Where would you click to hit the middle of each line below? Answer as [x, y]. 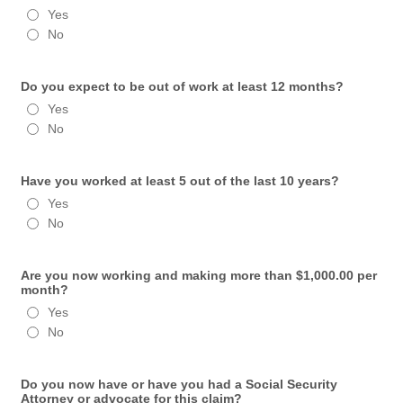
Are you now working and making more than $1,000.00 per [199, 275]
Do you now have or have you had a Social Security [179, 384]
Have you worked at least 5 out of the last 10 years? [180, 181]
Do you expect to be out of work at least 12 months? [183, 86]
